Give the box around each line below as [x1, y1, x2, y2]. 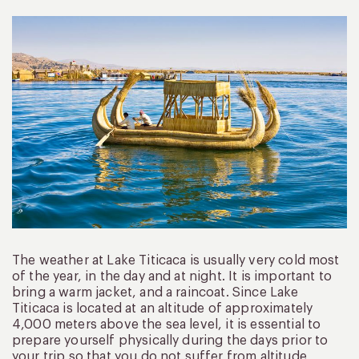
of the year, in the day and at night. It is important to [12, 269, 332, 283]
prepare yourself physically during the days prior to [12, 333, 329, 347]
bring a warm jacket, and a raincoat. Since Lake [12, 285, 299, 299]
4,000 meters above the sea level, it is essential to [12, 317, 321, 331]
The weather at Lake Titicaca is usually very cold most [12, 253, 340, 267]
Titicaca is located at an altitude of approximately [12, 301, 313, 315]
